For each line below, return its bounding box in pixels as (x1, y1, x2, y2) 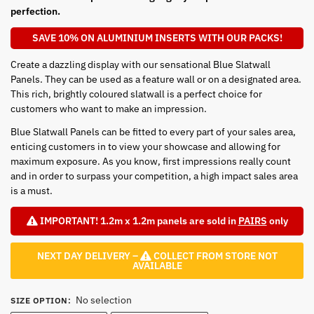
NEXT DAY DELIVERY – (36, 249, 140, 262)
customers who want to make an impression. (11, 102, 207, 115)
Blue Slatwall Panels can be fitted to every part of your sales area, (11, 125, 296, 138)
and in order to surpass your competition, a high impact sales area (11, 169, 298, 182)
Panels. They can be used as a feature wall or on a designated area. (11, 72, 301, 86)
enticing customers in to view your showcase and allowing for (11, 139, 280, 153)
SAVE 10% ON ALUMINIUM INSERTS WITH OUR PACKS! (32, 31, 282, 44)
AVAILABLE (132, 259, 182, 272)
